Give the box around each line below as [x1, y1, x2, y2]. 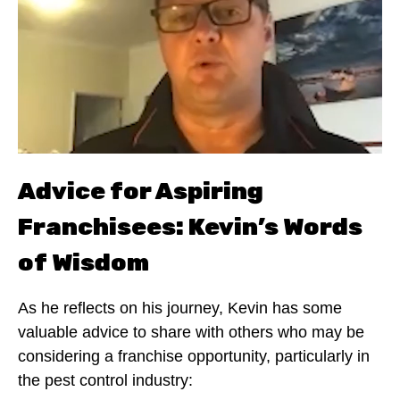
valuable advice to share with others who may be [18, 322, 364, 341]
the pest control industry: [18, 371, 193, 389]
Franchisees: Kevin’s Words [18, 212, 362, 241]
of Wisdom [18, 247, 149, 277]
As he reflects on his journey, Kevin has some [18, 298, 342, 317]
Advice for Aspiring [18, 176, 263, 205]
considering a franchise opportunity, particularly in [18, 346, 370, 365]
